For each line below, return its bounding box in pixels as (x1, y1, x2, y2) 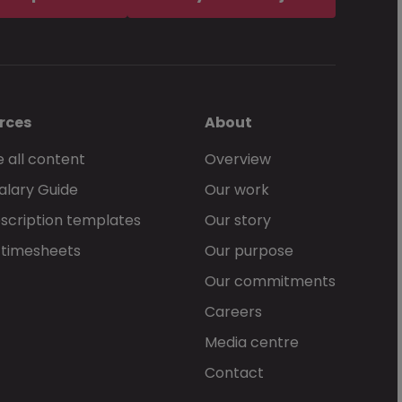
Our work (204, 179, 269, 200)
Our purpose (204, 240, 293, 261)
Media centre (204, 332, 299, 353)
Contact (204, 363, 264, 383)
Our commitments (204, 271, 336, 292)
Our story (204, 210, 271, 231)
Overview (204, 149, 271, 170)
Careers (204, 301, 262, 322)
